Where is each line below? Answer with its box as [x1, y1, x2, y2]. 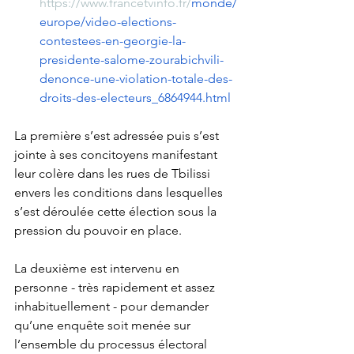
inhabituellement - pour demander [14, 299, 212, 314]
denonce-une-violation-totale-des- [40, 71, 232, 87]
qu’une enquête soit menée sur [14, 318, 194, 333]
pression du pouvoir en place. [14, 223, 182, 239]
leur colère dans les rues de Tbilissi [14, 166, 213, 182]
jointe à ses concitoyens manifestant [14, 147, 220, 163]
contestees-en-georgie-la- [40, 33, 186, 49]
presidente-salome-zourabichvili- [40, 52, 224, 68]
